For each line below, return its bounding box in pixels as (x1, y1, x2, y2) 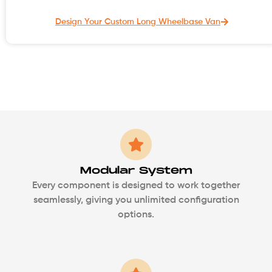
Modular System (80, 165, 192, 177)
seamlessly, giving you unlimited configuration (33, 195, 239, 205)
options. (118, 209, 154, 220)
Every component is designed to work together (32, 180, 240, 191)
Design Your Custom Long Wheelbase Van (55, 17, 220, 26)
